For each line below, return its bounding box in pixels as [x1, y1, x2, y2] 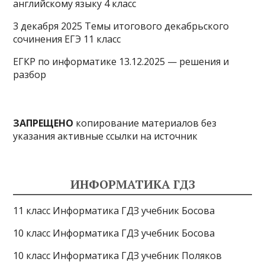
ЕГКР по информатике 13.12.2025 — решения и [13, 55, 230, 68]
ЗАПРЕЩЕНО [13, 117, 74, 130]
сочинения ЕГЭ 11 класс [13, 33, 121, 46]
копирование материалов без [73, 117, 217, 130]
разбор [13, 68, 47, 81]
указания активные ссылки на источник [13, 130, 198, 143]
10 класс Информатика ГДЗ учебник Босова [13, 227, 215, 240]
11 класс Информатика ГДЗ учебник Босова [13, 204, 215, 217]
